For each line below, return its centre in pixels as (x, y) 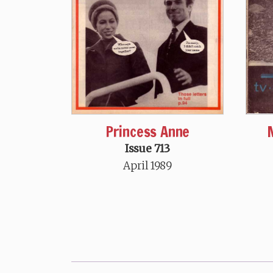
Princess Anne (147, 131)
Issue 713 (147, 148)
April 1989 (147, 165)
